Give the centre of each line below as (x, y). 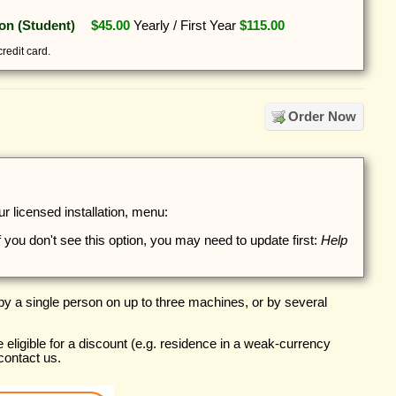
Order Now (323, 117)
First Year (209, 25)
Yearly (152, 25)
